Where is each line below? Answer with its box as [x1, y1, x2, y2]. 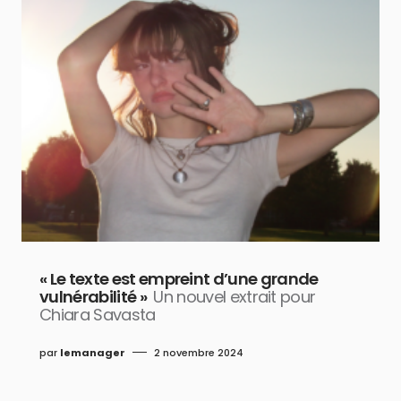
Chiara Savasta [39, 303, 156, 326]
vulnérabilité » [39, 285, 147, 308]
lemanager [60, 345, 125, 360]
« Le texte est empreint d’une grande [39, 267, 319, 290]
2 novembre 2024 [154, 345, 243, 360]
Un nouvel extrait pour [153, 285, 316, 308]
